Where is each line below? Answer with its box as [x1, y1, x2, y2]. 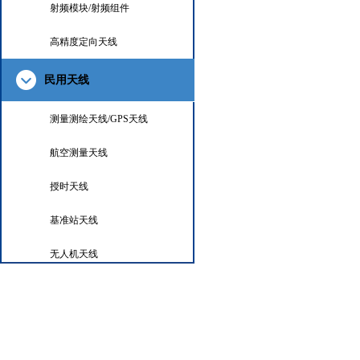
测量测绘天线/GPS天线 [50, 113, 148, 125]
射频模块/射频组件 [50, 2, 129, 14]
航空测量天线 [50, 147, 108, 158]
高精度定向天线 [50, 36, 117, 47]
